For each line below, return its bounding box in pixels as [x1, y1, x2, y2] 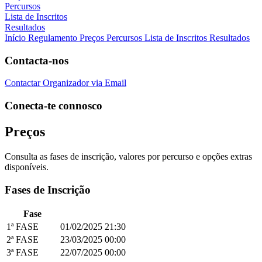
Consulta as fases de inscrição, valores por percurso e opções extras [5, 151, 252, 161]
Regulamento [28, 32, 77, 43]
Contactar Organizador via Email [5, 78, 126, 88]
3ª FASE [6, 247, 39, 258]
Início [5, 32, 26, 43]
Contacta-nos [5, 54, 68, 67]
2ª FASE [6, 235, 39, 245]
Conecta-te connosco [5, 99, 102, 112]
